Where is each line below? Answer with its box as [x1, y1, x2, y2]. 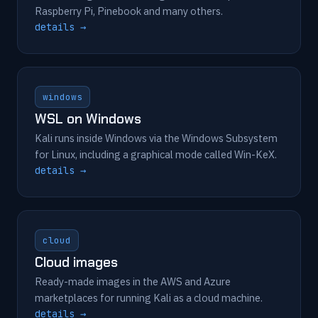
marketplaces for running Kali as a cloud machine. [35, 291, 263, 305]
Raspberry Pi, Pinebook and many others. [35, 4, 223, 18]
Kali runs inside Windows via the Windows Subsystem [35, 131, 278, 145]
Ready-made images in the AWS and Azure [35, 275, 231, 288]
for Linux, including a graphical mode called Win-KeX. [35, 148, 277, 161]
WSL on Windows [35, 110, 141, 128]
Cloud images [35, 253, 118, 271]
